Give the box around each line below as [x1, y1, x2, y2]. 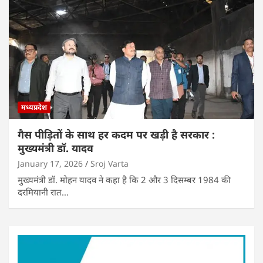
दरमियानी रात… [18, 186, 69, 198]
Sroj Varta [90, 157, 129, 169]
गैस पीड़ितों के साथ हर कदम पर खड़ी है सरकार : [18, 127, 215, 141]
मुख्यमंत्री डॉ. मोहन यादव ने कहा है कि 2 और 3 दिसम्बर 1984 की [18, 173, 231, 186]
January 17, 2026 [18, 157, 83, 169]
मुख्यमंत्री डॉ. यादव [18, 140, 93, 155]
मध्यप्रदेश [21, 102, 47, 112]
